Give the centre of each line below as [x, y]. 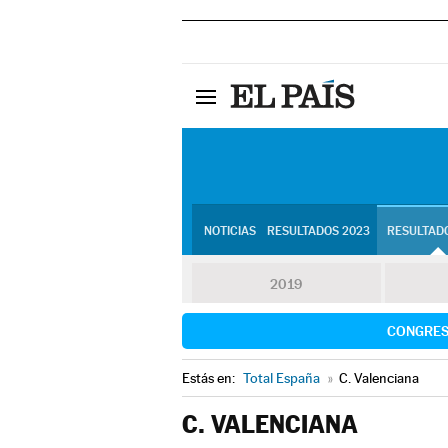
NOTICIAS [229, 231]
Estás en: [210, 378]
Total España [281, 378]
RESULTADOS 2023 [318, 231]
